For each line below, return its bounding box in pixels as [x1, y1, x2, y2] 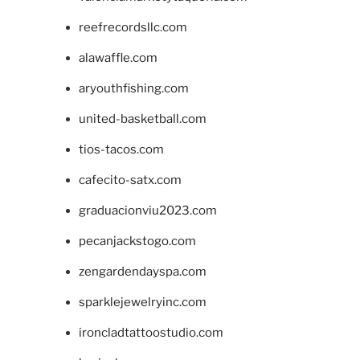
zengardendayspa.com [78, 264, 207, 279]
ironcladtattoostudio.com [78, 325, 223, 340]
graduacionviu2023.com [78, 202, 217, 218]
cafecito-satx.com [78, 172, 182, 187]
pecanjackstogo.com [78, 233, 196, 248]
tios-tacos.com [78, 141, 164, 157]
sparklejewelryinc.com [78, 294, 207, 309]
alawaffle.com [78, 50, 157, 65]
